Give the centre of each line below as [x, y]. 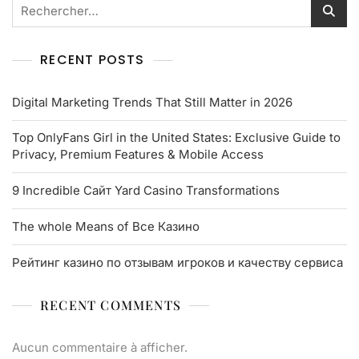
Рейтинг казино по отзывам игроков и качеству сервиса [177, 263]
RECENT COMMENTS [111, 305]
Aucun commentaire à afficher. [100, 348]
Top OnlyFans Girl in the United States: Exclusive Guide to [176, 138]
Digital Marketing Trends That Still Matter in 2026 [152, 103]
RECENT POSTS [93, 60]
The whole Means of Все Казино [106, 227]
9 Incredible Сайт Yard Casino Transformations [146, 191]
